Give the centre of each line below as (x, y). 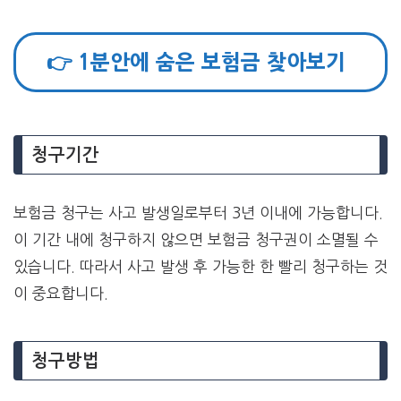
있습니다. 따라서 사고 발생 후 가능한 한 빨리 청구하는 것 (200, 267)
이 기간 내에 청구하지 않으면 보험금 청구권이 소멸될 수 (196, 240)
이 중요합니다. (61, 294)
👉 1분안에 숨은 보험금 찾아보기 (196, 63)
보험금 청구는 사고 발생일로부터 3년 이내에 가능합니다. (198, 213)
